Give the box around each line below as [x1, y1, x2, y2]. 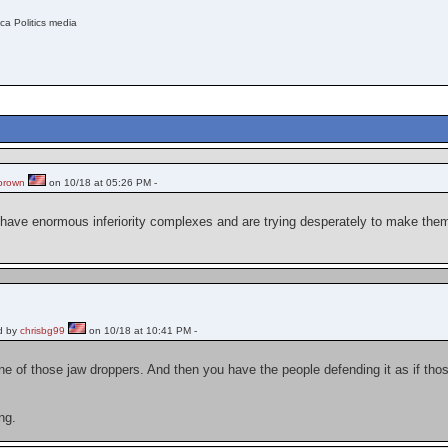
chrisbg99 [20, 324, 66, 336]
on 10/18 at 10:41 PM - [86, 324, 198, 336]
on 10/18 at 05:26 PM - [46, 176, 158, 188]
